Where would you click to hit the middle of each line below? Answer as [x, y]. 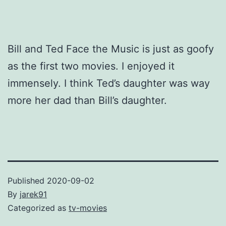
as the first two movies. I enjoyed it [91, 66]
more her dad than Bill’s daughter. [87, 100]
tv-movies [88, 208]
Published [27, 180]
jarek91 [33, 194]
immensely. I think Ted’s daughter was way [109, 83]
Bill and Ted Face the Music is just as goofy [111, 49]
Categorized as [38, 208]
